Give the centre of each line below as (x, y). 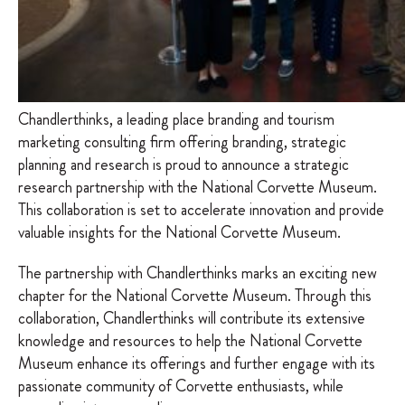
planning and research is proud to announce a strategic (184, 165)
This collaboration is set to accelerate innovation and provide (201, 210)
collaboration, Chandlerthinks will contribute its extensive (192, 318)
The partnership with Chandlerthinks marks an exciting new (198, 273)
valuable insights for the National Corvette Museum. (179, 232)
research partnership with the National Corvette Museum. (198, 187)
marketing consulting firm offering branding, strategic (182, 142)
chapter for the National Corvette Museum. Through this (195, 296)
